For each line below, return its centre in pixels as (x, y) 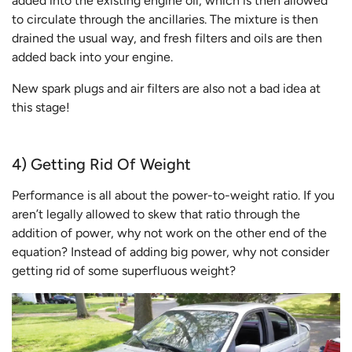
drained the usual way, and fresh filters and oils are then (167, 38)
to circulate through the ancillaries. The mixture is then (165, 19)
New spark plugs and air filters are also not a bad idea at (166, 88)
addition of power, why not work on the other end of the (169, 233)
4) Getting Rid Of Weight (101, 164)
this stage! (41, 107)
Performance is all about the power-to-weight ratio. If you (173, 195)
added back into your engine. (92, 57)
